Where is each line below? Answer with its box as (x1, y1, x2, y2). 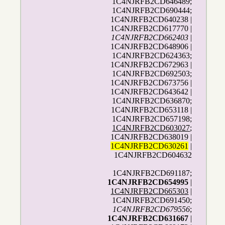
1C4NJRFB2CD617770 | (110, 24, 192, 33)
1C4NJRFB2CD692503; (112, 69, 192, 78)
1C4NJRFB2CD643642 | (110, 87, 192, 96)
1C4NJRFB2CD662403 (111, 33, 189, 42)
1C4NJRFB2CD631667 (107, 214, 189, 223)
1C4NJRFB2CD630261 (110, 142, 189, 151)
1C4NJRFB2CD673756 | (110, 78, 192, 87)
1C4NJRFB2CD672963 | (110, 60, 192, 69)
